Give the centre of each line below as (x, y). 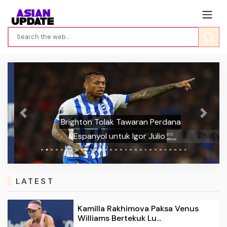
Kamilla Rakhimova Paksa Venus (138, 208)
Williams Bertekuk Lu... (119, 218)
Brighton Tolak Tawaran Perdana (114, 122)
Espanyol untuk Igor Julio (113, 136)
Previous (36, 118)
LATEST (35, 181)
